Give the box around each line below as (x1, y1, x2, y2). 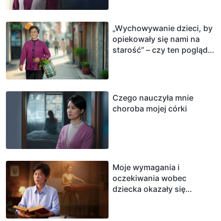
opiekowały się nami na (112, 34, 200, 44)
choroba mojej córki (112, 103, 187, 113)
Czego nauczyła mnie (112, 92, 193, 103)
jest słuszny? (112, 55, 162, 66)
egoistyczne (112, 194, 159, 205)
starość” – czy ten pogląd (112, 44, 208, 55)
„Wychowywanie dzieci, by (112, 23, 213, 33)
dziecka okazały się (112, 184, 185, 194)
